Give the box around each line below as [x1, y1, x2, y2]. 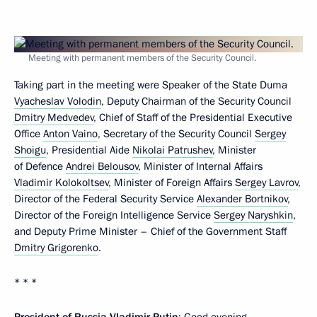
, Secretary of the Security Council [98, 127, 255, 141]
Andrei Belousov [66, 159, 139, 173]
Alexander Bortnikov [197, 192, 288, 206]
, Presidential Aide [46, 143, 132, 157]
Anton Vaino [43, 127, 98, 141]
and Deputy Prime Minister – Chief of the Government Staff [14, 224, 287, 238]
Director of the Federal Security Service [14, 192, 197, 206]
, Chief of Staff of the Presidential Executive [94, 110, 292, 125]
